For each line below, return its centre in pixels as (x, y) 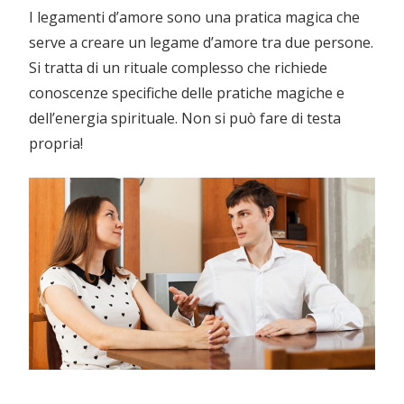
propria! (56, 143)
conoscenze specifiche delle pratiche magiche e (187, 92)
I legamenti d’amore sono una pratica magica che (194, 17)
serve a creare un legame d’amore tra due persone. (201, 42)
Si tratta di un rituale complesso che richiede (178, 67)
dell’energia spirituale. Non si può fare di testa (185, 118)
